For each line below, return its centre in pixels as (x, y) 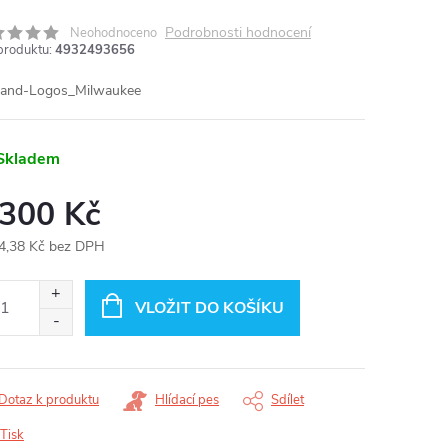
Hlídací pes (187, 400)
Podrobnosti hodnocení (238, 32)
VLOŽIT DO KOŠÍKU (209, 308)
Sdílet (287, 400)
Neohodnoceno (113, 33)
